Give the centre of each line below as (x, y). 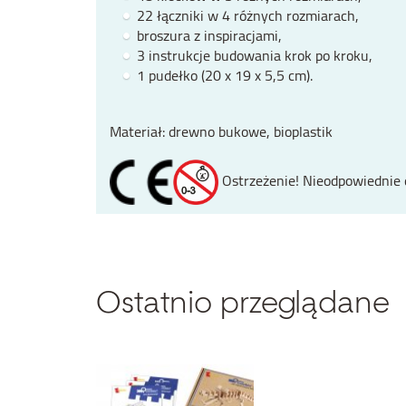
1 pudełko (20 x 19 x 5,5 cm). (224, 76)
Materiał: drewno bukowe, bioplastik (221, 132)
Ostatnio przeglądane (242, 303)
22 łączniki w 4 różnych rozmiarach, (247, 16)
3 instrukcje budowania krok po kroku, (254, 56)
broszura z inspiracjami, (209, 36)
